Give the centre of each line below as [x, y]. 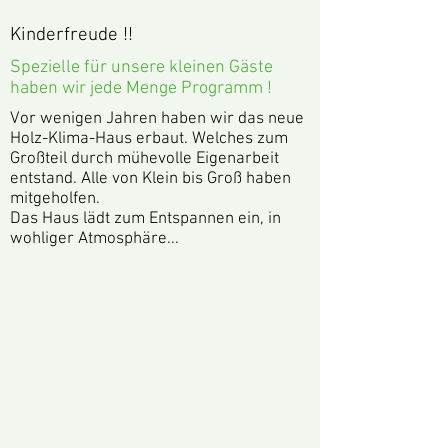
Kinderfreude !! [71, 35]
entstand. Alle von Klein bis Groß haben [150, 179]
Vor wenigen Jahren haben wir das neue [157, 119]
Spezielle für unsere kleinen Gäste [141, 67]
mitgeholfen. [55, 199]
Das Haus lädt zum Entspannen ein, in [145, 219]
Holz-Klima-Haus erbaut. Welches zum [149, 139]
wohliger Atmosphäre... [94, 239]
